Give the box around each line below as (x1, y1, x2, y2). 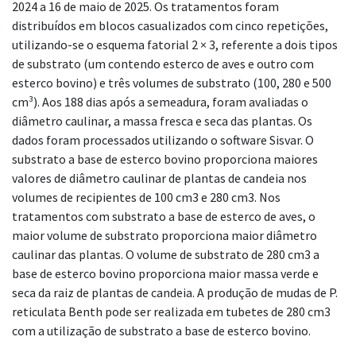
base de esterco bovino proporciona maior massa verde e (12, 265, 319, 282)
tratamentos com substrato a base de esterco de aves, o (12, 208, 315, 225)
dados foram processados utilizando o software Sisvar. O (12, 132, 314, 149)
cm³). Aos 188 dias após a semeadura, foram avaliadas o (12, 94, 308, 110)
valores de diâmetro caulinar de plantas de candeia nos (12, 170, 307, 187)
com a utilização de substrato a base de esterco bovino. (12, 323, 311, 339)
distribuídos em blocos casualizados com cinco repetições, (12, 17, 328, 34)
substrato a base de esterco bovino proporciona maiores (12, 151, 318, 168)
